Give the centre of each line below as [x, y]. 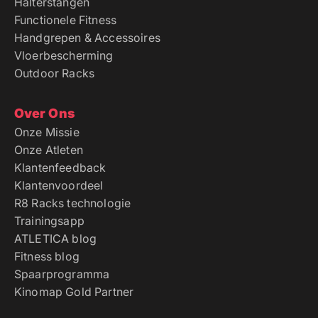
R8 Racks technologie [73, 203]
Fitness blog [47, 257]
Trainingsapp [49, 221]
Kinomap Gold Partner [74, 292]
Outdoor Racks [55, 73]
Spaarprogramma [62, 274]
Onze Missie [47, 132]
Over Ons [44, 114]
